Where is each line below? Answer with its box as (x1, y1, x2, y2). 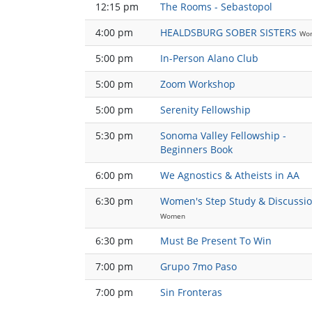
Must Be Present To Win (160, 234, 272, 248)
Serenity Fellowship (160, 103, 251, 117)
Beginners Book (160, 143, 233, 157)
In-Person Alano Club (160, 52, 258, 65)
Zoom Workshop (160, 77, 235, 91)
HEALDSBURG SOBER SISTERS (160, 26, 297, 40)
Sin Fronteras (160, 286, 222, 299)
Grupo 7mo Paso (160, 260, 237, 274)
